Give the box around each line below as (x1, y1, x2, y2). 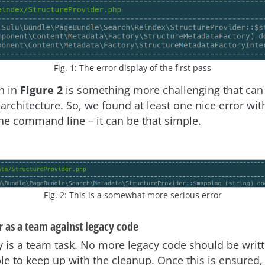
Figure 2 (20, 83, 63, 98)
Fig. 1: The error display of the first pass (54, 62, 211, 74)
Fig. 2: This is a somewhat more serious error (43, 189, 222, 201)
